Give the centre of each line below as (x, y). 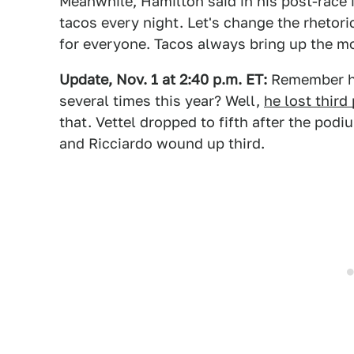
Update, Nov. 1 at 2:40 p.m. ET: (163, 79)
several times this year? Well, (162, 101)
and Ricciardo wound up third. (162, 143)
